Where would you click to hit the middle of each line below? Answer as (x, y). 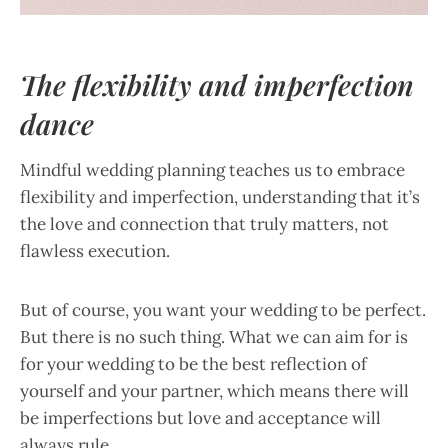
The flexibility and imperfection (217, 85)
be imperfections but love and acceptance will (200, 418)
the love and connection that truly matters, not (204, 224)
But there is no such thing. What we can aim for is (214, 337)
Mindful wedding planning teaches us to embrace (212, 170)
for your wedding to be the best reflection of (193, 364)
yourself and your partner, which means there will (214, 391)
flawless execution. (95, 251)
